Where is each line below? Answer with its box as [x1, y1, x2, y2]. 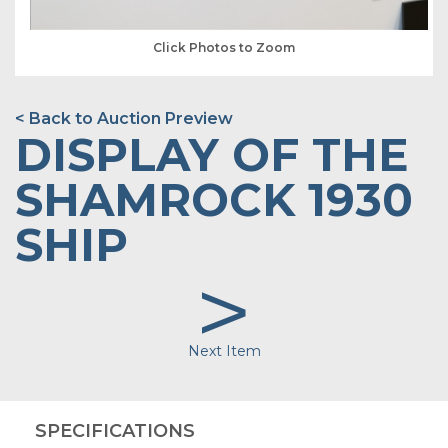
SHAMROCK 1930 [15, 171, 413, 227]
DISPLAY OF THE [15, 126, 409, 182]
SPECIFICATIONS [35, 419, 195, 442]
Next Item [187, 341, 261, 360]
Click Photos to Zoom [153, 39, 295, 55]
